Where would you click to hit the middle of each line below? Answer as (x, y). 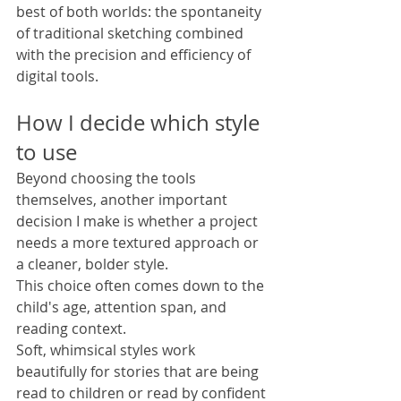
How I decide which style (141, 123)
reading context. (71, 329)
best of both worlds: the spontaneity (141, 12)
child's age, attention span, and (123, 307)
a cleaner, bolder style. (92, 264)
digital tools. (57, 77)
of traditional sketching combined (132, 34)
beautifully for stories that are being (139, 372)
